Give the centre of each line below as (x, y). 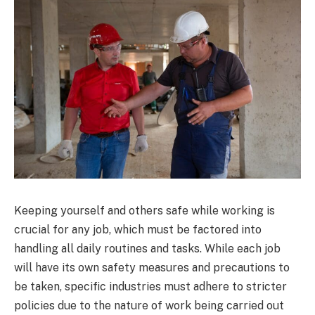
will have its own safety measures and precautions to (152, 267)
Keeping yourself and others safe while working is (144, 210)
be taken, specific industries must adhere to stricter (150, 286)
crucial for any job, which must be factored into (138, 229)
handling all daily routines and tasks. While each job (147, 248)
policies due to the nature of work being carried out (149, 305)
